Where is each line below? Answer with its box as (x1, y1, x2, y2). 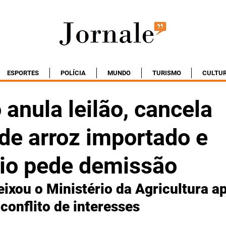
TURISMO (152, 69, 181, 77)
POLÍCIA (61, 69, 86, 77)
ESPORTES (7, 69, 39, 77)
